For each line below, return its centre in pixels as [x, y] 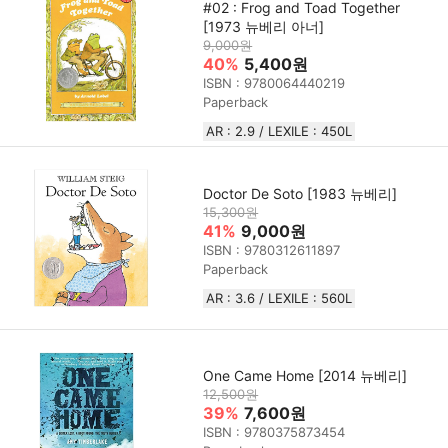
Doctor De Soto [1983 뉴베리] [300, 193]
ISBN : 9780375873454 [274, 432]
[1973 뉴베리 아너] [264, 27]
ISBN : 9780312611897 [272, 249]
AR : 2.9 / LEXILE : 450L [279, 131]
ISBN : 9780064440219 [274, 83]
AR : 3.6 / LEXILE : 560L [279, 297]
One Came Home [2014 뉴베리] [305, 376]
